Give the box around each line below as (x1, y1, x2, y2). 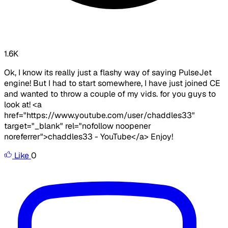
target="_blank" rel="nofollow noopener (4, 121, 151, 132)
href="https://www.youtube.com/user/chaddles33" (4, 110, 195, 121)
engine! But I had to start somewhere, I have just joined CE (4, 78, 220, 89)
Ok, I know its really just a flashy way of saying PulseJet (4, 67, 212, 78)
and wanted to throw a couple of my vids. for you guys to (4, 89, 216, 100)
